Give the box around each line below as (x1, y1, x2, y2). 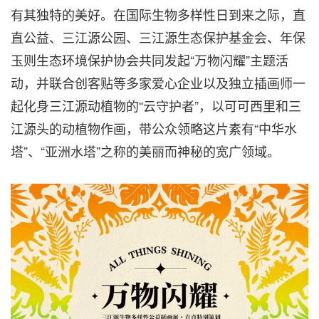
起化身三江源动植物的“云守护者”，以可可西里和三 (11, 96, 301, 115)
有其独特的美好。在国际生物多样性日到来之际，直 (11, 5, 305, 23)
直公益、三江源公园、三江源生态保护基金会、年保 (11, 28, 305, 46)
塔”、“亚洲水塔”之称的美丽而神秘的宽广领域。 (11, 142, 280, 160)
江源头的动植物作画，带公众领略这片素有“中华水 (11, 119, 297, 137)
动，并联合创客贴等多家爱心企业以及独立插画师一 (11, 73, 305, 92)
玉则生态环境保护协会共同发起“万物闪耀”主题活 (11, 51, 288, 69)
